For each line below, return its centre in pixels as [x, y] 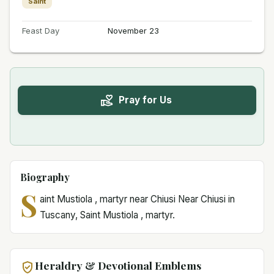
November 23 [133, 30]
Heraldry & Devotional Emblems [118, 265]
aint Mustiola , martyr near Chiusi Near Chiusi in [137, 199]
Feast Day [41, 30]
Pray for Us [145, 100]
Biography [45, 177]
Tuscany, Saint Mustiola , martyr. [107, 215]
